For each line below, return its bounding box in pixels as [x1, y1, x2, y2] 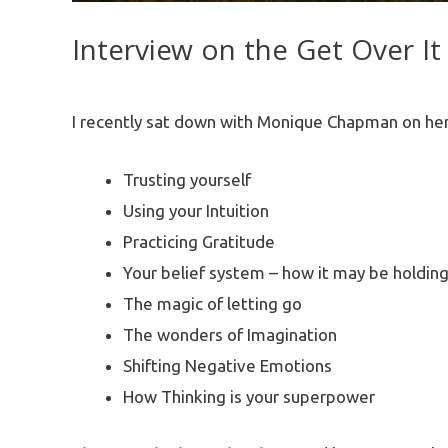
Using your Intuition [123, 201, 269, 221]
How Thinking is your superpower [123, 387, 375, 407]
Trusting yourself [123, 170, 251, 190]
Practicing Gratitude [123, 232, 275, 252]
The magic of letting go [123, 294, 302, 314]
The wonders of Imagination [123, 325, 337, 345]
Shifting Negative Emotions [123, 356, 332, 376]
